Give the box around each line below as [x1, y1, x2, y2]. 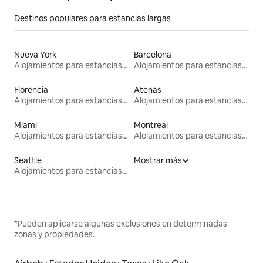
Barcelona [134, 49, 171, 60]
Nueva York [14, 49, 57, 60]
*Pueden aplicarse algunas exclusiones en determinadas [14, 218, 227, 229]
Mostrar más [134, 154, 182, 166]
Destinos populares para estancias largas [14, 12, 171, 23]
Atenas [134, 84, 161, 95]
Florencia [14, 84, 48, 95]
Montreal [134, 119, 168, 130]
